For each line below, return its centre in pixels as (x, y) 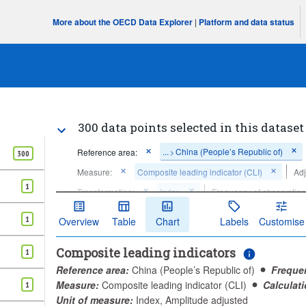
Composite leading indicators (146, 252)
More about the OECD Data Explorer (123, 22)
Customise (281, 221)
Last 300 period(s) (183, 211)
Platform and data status (247, 22)
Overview (79, 221)
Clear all (93, 231)
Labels (234, 221)
